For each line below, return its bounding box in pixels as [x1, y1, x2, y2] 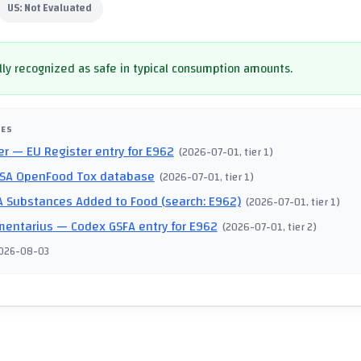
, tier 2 [283, 217, 313, 238]
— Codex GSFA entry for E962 [52, 214, 218, 239]
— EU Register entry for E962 [8, 139, 174, 164]
